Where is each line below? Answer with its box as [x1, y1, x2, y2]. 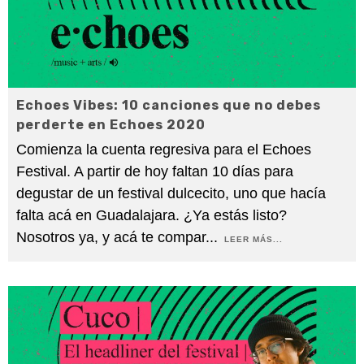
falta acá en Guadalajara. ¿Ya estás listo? [16, 206, 287, 223]
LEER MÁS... [224, 234, 283, 244]
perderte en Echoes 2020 [16, 116, 206, 132]
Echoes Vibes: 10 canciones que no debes [16, 97, 321, 113]
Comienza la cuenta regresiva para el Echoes [16, 141, 311, 158]
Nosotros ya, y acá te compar [16, 228, 206, 245]
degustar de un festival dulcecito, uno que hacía [16, 184, 326, 201]
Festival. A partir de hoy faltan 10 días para [16, 162, 293, 180]
